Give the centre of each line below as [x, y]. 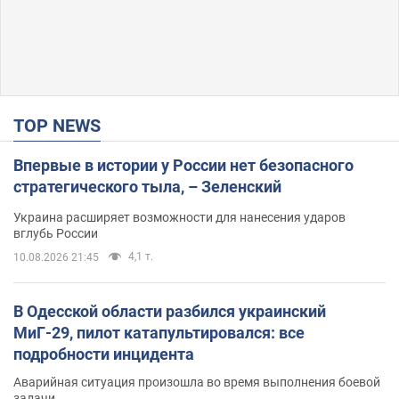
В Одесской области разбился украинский [170, 311]
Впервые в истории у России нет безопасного [183, 165]
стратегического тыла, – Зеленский [147, 186]
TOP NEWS [62, 125]
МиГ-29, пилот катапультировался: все [159, 332]
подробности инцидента [104, 354]
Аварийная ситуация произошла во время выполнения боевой [197, 382]
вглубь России [56, 233]
